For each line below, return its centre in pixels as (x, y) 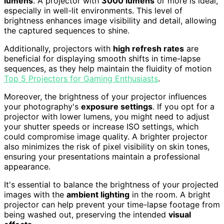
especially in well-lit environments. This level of (93, 10)
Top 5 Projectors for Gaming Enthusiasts (81, 78)
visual (180, 214)
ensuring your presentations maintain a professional (102, 156)
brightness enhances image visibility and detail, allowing (110, 20)
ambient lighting (98, 194)
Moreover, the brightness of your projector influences (105, 96)
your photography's (42, 106)
